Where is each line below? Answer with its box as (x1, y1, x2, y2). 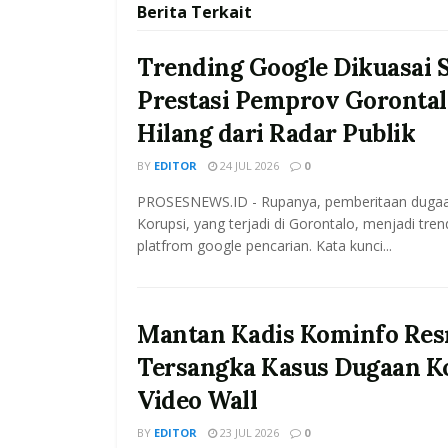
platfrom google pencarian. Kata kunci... (137, 236, 392, 256)
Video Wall (137, 385, 258, 417)
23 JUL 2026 (217, 425, 279, 441)
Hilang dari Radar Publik (137, 118, 416, 150)
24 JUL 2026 (217, 158, 279, 174)
